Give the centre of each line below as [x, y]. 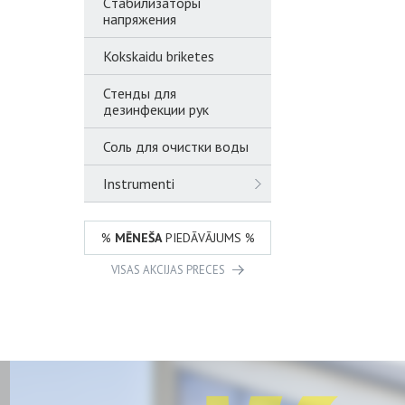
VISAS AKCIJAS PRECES [168, 270]
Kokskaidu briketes [159, 56]
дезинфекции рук [156, 109]
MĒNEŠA [138, 238]
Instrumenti [139, 184]
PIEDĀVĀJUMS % [208, 238]
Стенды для [140, 93]
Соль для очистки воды [176, 146]
